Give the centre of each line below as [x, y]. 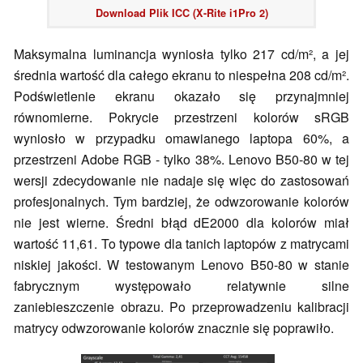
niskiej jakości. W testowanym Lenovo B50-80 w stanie [181, 265]
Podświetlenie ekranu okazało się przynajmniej [181, 96]
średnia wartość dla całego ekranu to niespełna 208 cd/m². [181, 75]
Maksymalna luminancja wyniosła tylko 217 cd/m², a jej [181, 54]
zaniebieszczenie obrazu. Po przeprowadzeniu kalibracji [181, 307]
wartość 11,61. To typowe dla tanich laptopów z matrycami [181, 244]
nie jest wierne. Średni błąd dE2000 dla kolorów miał [181, 223]
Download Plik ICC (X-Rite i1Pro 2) [181, 13]
